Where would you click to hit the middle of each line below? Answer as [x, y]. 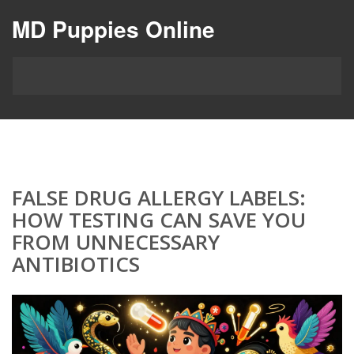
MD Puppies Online [113, 29]
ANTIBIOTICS [76, 264]
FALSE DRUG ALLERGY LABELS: [159, 198]
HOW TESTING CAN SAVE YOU [159, 220]
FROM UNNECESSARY [116, 242]
